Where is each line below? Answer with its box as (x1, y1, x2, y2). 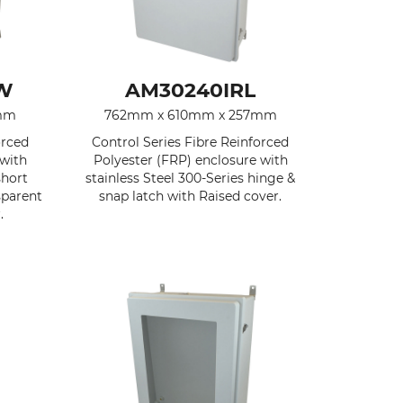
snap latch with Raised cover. (99, 187, 282, 204)
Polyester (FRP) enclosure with (93, 151, 288, 168)
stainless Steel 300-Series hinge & (85, 169, 296, 186)
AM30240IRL (125, 77, 256, 103)
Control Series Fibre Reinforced (92, 133, 290, 150)
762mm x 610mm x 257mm (103, 106, 277, 123)
